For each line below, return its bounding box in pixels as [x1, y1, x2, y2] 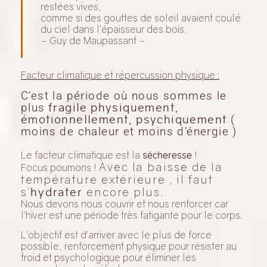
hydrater [30, 185, 83, 199]
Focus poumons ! [21, 161, 99, 173]
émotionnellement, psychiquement [21, 112, 227, 126]
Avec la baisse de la [99, 159, 223, 173]
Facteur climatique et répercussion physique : [21, 69, 219, 82]
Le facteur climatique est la [21, 148, 142, 161]
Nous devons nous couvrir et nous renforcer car [21, 197, 228, 210]
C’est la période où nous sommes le [21, 88, 227, 103]
